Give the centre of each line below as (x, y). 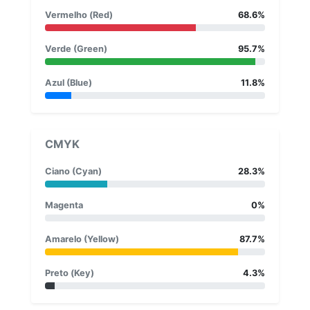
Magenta (64, 205)
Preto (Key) (70, 273)
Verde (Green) (76, 48)
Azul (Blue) (69, 82)
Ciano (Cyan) (73, 171)
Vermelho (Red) (79, 15)
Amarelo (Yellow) (82, 239)
